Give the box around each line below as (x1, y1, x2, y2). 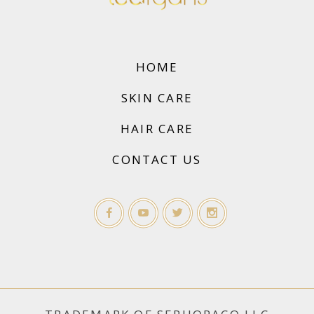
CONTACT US (112, 151, 202, 168)
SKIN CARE (121, 90, 193, 107)
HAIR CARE (121, 121, 193, 137)
